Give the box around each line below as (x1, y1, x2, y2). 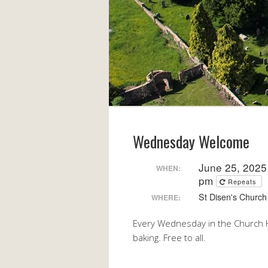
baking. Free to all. (133, 231, 206, 243)
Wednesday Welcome (133, 130, 249, 153)
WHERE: (151, 191, 181, 203)
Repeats (227, 176, 259, 186)
